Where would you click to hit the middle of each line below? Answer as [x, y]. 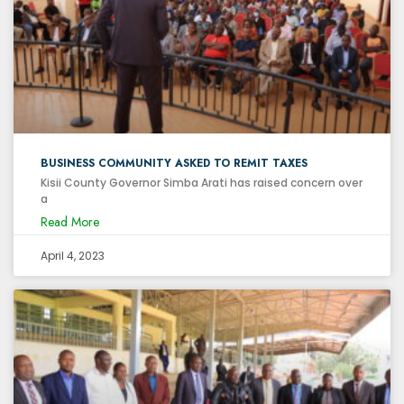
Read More [70, 221]
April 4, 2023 [73, 255]
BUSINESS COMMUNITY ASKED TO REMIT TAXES [174, 163]
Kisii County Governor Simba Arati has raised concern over [202, 182]
